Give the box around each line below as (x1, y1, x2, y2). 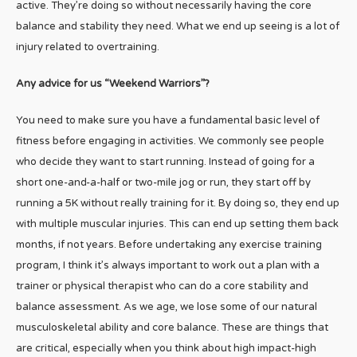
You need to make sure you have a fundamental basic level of (16, 114, 320, 127)
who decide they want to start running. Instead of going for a (16, 155, 315, 169)
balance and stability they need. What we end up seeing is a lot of (16, 20, 339, 33)
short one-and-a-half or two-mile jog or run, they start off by (16, 176, 311, 190)
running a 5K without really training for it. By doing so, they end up (16, 197, 339, 210)
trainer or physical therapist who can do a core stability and (16, 280, 308, 293)
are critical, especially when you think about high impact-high (16, 342, 316, 355)
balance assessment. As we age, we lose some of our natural (16, 300, 317, 314)
